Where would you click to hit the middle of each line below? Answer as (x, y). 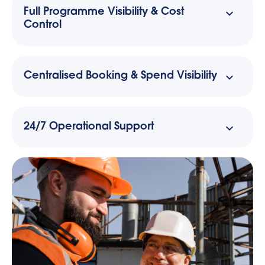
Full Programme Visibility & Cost (104, 12)
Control (43, 25)
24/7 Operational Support (89, 127)
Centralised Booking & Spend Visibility (120, 76)
